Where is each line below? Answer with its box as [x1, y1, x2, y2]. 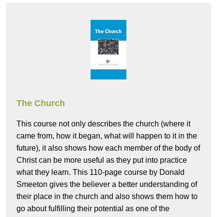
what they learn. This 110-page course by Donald [16, 168, 185, 177]
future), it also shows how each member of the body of [16, 144, 200, 153]
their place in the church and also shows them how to [16, 192, 198, 201]
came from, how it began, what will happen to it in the [16, 132, 197, 140]
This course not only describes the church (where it [16, 120, 190, 128]
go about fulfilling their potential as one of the [16, 204, 170, 213]
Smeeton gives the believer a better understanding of [16, 180, 197, 189]
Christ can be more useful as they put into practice [16, 156, 187, 165]
